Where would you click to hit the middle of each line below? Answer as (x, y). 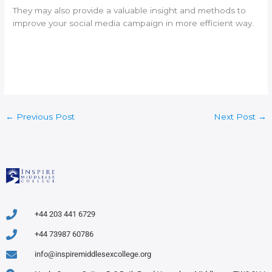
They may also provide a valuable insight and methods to (130, 11)
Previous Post (45, 117)
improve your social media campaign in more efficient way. (134, 23)
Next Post (236, 117)
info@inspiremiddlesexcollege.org (93, 254)
